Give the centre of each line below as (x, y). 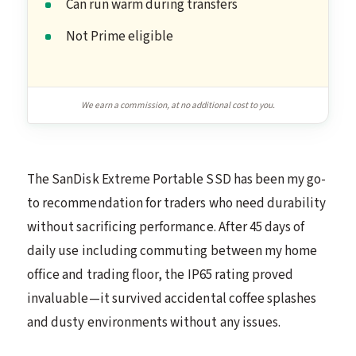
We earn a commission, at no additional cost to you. (178, 105)
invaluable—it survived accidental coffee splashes (172, 298)
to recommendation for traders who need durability (177, 203)
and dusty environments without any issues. (154, 322)
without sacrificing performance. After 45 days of (166, 227)
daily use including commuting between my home (172, 251)
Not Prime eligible (120, 36)
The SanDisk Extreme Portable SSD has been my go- (177, 179)
